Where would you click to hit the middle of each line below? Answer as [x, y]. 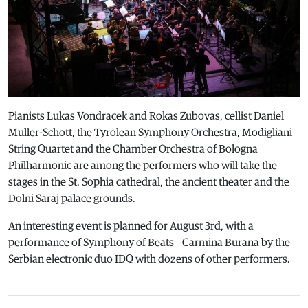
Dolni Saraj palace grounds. [72, 199]
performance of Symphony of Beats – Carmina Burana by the [149, 243]
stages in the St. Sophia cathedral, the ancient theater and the [149, 183]
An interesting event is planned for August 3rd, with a [131, 227]
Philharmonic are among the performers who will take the [143, 166]
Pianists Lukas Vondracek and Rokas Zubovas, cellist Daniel [146, 117]
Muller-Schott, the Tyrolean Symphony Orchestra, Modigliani [150, 133]
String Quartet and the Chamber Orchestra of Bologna [133, 150]
